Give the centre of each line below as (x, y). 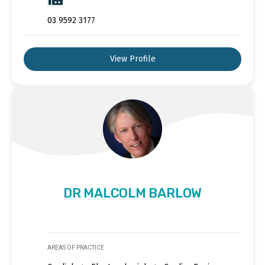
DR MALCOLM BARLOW (132, 193)
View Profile (132, 59)
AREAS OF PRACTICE (76, 247)
